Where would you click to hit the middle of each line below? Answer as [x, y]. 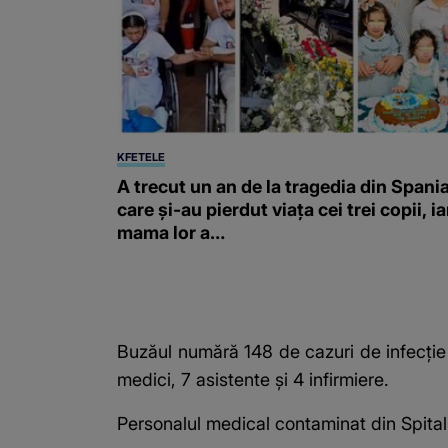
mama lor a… [171, 232]
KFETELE [141, 156]
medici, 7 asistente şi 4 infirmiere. [253, 379]
